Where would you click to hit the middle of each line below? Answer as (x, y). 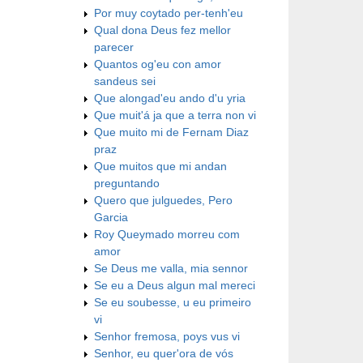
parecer (114, 47)
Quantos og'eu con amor (158, 64)
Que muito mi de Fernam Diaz (171, 132)
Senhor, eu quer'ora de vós (164, 353)
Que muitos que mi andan (160, 166)
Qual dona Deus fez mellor (162, 30)
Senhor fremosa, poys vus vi (167, 336)
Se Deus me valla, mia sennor (171, 268)
